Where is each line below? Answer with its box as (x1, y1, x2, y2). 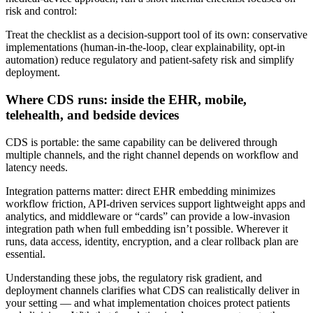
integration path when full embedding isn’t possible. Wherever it (6, 222, 288, 235)
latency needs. (6, 161, 68, 173)
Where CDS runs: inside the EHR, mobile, (6, 92, 247, 108)
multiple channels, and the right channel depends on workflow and (6, 148, 298, 161)
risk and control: (6, 5, 77, 17)
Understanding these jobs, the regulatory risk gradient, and (6, 271, 262, 284)
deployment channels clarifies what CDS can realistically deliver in (6, 284, 300, 296)
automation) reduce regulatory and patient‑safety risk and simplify (6, 54, 294, 66)
